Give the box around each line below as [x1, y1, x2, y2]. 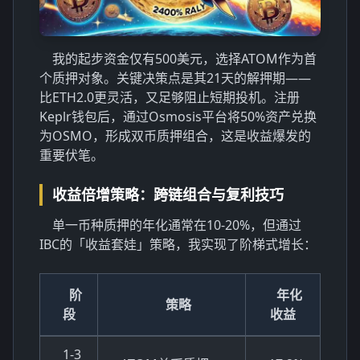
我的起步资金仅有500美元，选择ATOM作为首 [52, 49, 317, 67]
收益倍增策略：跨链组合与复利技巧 [52, 184, 284, 204]
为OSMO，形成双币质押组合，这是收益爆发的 [39, 126, 311, 145]
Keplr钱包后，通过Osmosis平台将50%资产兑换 [39, 107, 317, 125]
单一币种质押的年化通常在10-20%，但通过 [52, 215, 301, 234]
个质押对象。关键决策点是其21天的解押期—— [39, 68, 311, 87]
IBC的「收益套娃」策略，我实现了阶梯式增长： [39, 235, 317, 253]
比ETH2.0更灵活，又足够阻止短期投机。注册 [39, 88, 300, 106]
